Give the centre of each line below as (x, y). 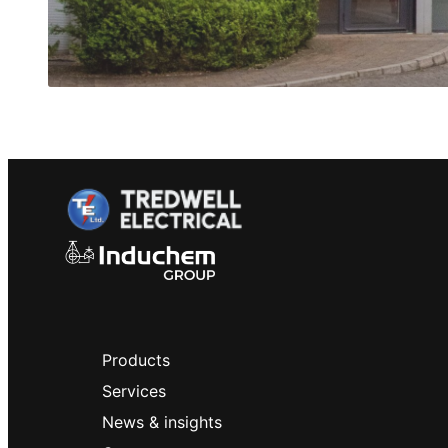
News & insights (162, 421)
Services (134, 390)
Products (136, 359)
